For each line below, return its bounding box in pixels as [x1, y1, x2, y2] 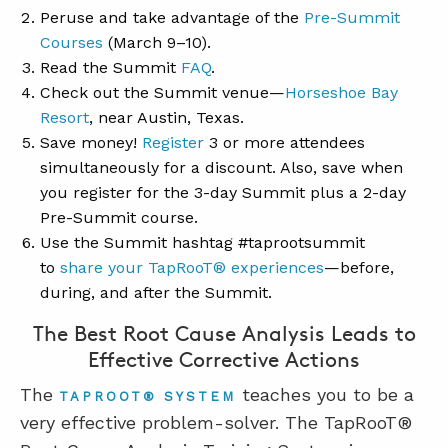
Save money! [40, 133, 142, 152]
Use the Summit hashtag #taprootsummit [40, 233, 365, 252]
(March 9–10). [103, 33, 211, 52]
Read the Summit [40, 58, 181, 77]
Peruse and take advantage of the [40, 8, 304, 27]
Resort [40, 108, 89, 127]
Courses [40, 33, 103, 52]
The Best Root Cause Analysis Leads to [32, 321, 416, 346]
